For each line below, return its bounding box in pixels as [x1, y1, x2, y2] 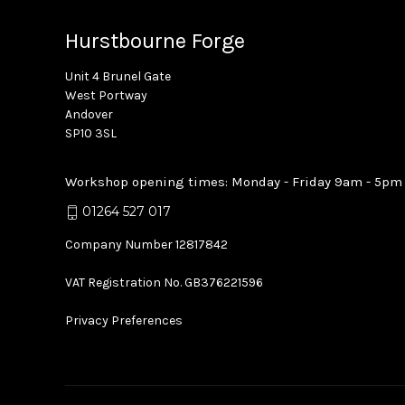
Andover [65, 107, 113, 123]
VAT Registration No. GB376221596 [65, 275, 263, 291]
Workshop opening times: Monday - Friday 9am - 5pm [65, 174, 402, 191]
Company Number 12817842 [65, 237, 228, 253]
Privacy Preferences [65, 313, 183, 329]
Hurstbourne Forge [65, 28, 245, 54]
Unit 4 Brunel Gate [65, 69, 171, 85]
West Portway [65, 88, 147, 104]
